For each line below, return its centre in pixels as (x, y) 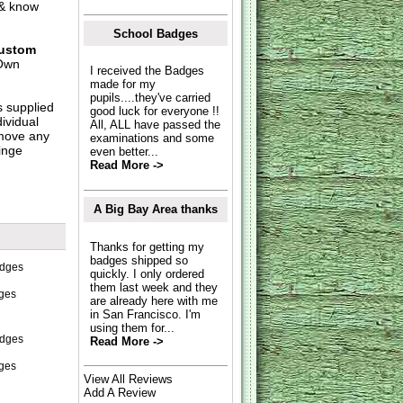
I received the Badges (147, 71)
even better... (124, 152)
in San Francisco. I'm (145, 314)
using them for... (132, 327)
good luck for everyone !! (154, 112)
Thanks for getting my (147, 246)
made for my (122, 85)
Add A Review (120, 392)
